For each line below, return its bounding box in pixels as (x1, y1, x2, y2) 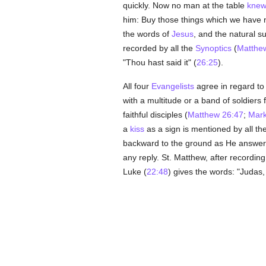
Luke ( (122, 167, 147, 176)
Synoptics (195, 43, 232, 53)
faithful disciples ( (122, 110, 188, 119)
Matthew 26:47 (187, 110, 243, 119)
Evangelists (151, 81, 194, 91)
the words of (122, 29, 172, 39)
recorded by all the (122, 43, 195, 53)
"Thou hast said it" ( (122, 58, 197, 67)
